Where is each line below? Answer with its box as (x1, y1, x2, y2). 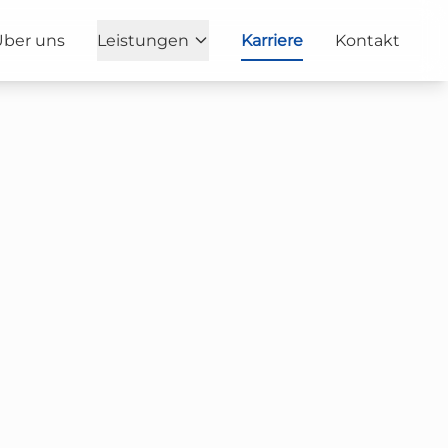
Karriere (241, 30, 303, 50)
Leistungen (97, 30, 189, 50)
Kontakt (335, 30, 400, 50)
